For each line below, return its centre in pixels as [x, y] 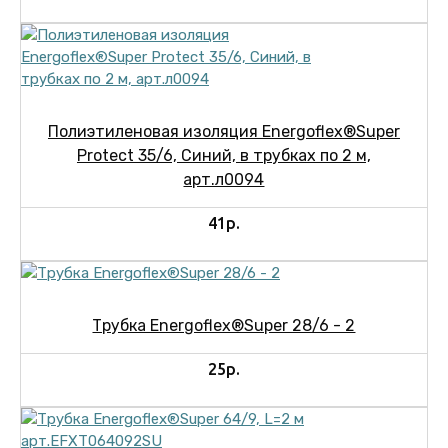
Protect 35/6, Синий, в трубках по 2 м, [223, 155]
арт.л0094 [224, 179]
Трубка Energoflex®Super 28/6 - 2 [224, 325]
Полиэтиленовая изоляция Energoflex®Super [223, 131]
